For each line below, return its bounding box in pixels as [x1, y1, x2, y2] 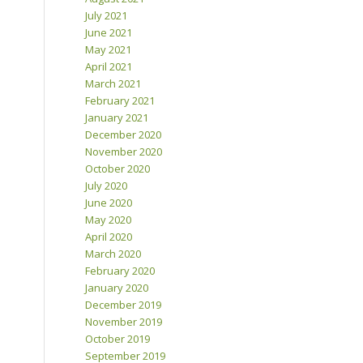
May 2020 [85, 212, 132, 228]
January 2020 [85, 280, 149, 296]
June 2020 [85, 195, 133, 211]
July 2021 [85, 8, 128, 23]
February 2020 [85, 263, 156, 279]
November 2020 [85, 144, 163, 160]
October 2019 [85, 331, 151, 347]
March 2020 [85, 246, 142, 262]
